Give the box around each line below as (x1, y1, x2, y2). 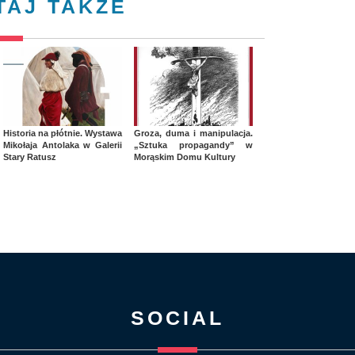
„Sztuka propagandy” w (134, 140, 253, 151)
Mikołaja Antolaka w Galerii (3, 140, 122, 151)
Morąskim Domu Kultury (134, 152, 235, 162)
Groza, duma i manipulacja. (134, 128, 253, 139)
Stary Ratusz (3, 152, 56, 162)
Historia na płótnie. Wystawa (3, 128, 122, 139)
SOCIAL (130, 307, 224, 330)
